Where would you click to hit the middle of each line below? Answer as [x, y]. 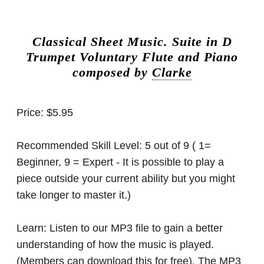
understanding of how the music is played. [115, 244]
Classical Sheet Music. [102, 42]
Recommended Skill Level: [81, 145]
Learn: [32, 228]
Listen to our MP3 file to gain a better [135, 228]
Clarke [172, 72]
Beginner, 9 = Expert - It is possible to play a [120, 162]
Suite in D [202, 42]
